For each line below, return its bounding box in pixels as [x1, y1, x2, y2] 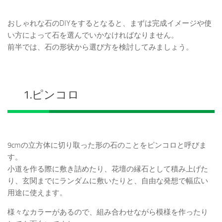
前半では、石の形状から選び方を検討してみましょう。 [7, 43, 193, 52]
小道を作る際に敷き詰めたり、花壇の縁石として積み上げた [7, 165, 208, 174]
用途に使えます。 [7, 188, 67, 198]
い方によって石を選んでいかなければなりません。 [7, 31, 178, 40]
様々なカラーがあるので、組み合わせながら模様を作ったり [7, 208, 208, 217]
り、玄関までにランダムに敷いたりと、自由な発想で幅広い [7, 176, 208, 186]
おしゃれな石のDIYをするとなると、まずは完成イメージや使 [7, 19, 212, 28]
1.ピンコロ [23, 88, 79, 102]
